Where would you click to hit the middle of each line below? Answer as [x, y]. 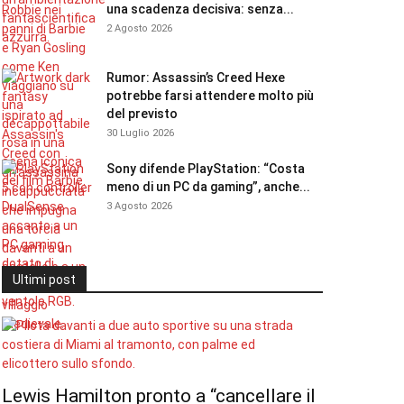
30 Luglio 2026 [140, 133]
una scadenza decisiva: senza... [200, 9]
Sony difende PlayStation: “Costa [206, 169]
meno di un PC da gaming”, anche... [208, 187]
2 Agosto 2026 [139, 28]
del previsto [142, 114]
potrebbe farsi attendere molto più [210, 96]
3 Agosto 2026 [139, 206]
